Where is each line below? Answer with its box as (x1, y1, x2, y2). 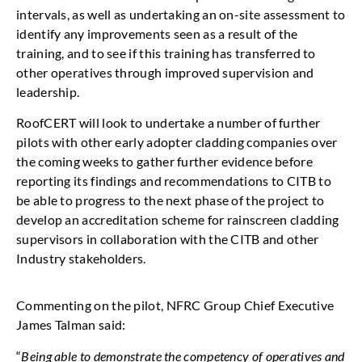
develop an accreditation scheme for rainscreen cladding (16, 211, 339, 227)
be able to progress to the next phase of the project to (16, 192, 325, 208)
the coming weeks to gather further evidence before (16, 153, 313, 169)
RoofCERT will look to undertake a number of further (16, 114, 321, 130)
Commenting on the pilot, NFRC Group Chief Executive (16, 297, 335, 314)
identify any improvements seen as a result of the (16, 25, 298, 41)
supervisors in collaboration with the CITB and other (16, 230, 319, 246)
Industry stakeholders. (16, 250, 146, 266)
